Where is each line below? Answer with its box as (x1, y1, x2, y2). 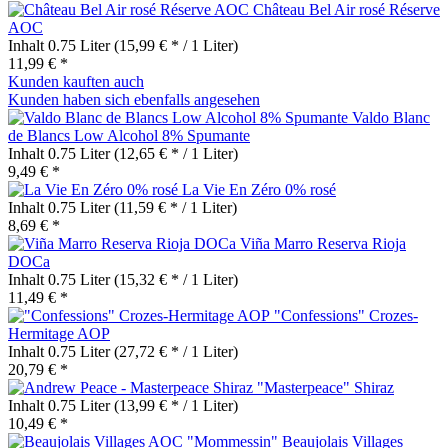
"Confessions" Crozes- (274, 306, 418, 324)
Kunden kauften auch (8, 72, 144, 90)
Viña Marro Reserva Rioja (240, 234, 406, 252)
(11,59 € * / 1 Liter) (114, 198, 237, 216)
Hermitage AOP (8, 324, 110, 342)
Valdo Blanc (352, 108, 430, 126)
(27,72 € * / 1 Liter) (114, 342, 238, 360)
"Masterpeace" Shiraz (257, 378, 394, 396)
